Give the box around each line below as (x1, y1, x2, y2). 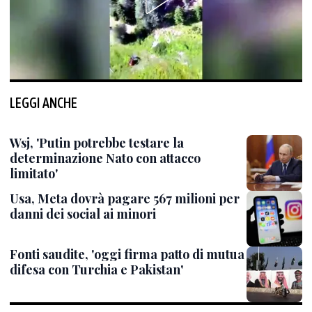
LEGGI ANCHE (10, 95, 77, 111)
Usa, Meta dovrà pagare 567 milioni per (10, 190, 240, 207)
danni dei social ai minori (10, 205, 156, 222)
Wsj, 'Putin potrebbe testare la (10, 134, 184, 151)
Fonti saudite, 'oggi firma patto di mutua (10, 246, 244, 263)
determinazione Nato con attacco (10, 150, 201, 166)
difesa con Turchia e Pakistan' (10, 261, 183, 278)
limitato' (10, 165, 58, 182)
